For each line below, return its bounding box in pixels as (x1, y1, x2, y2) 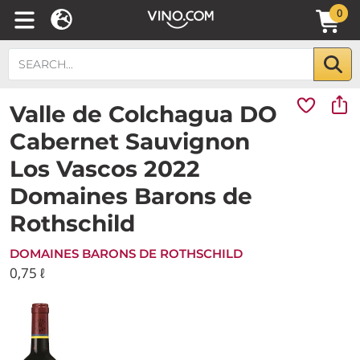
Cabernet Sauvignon (10, 128, 250, 155)
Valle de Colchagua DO (10, 100, 277, 128)
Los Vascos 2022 (10, 155, 200, 182)
